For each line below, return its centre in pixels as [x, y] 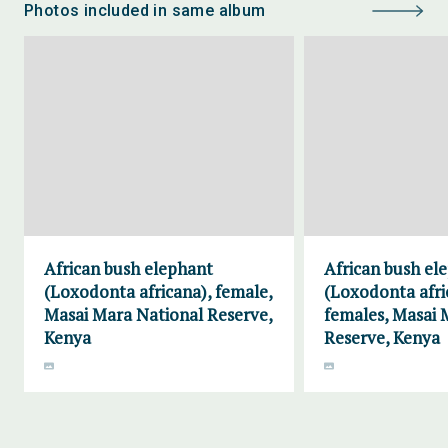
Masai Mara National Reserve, [158, 314]
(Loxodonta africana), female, [158, 291]
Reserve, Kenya [382, 337]
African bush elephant [128, 268]
